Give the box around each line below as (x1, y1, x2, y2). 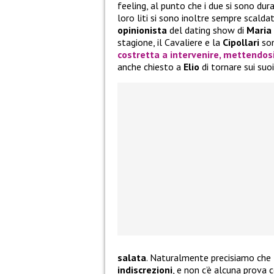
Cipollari (223, 36, 259, 49)
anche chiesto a (117, 61, 183, 73)
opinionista (117, 24, 167, 37)
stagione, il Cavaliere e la (117, 36, 223, 49)
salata (117, 251, 146, 264)
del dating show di (167, 24, 246, 37)
